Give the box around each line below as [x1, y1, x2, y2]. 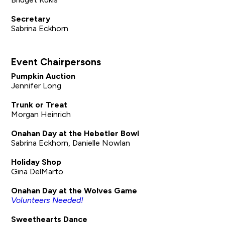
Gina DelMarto [11, 167, 64, 177]
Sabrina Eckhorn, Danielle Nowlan [11, 138, 131, 148]
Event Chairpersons [11, 56, 101, 68]
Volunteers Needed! [11, 195, 86, 205]
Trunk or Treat [11, 100, 70, 110]
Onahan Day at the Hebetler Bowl [11, 129, 140, 139]
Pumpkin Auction [11, 71, 76, 81]
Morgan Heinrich [11, 109, 71, 120]
